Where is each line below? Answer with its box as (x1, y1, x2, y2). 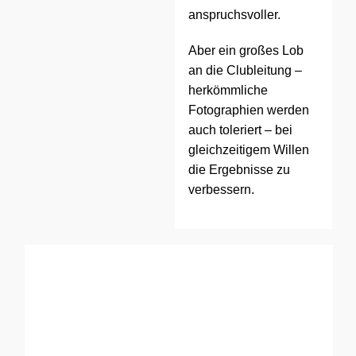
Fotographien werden (188, 103, 310, 118)
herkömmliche (188, 83, 269, 98)
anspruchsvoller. (188, 8, 281, 22)
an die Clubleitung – (188, 64, 303, 78)
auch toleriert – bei (188, 123, 293, 137)
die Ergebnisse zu (188, 163, 291, 177)
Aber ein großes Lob (188, 44, 304, 58)
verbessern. (188, 183, 255, 197)
